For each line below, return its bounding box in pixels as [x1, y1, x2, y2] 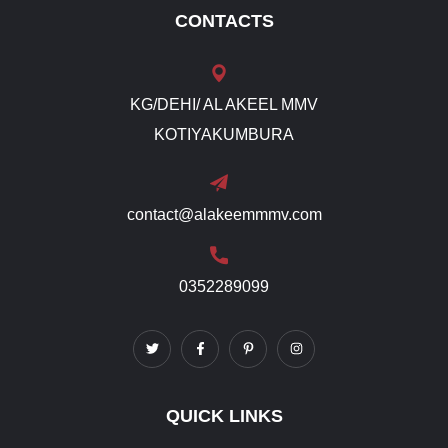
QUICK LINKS [165, 405, 283, 426]
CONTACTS [174, 10, 274, 31]
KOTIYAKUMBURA [154, 125, 294, 143]
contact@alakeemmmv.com [126, 205, 322, 223]
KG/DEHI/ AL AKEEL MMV [130, 95, 318, 113]
